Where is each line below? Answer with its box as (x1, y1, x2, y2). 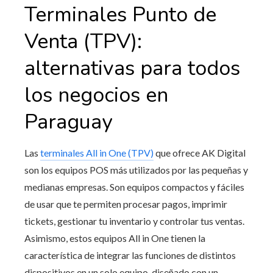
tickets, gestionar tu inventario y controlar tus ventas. (24, 215, 244, 227)
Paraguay (24, 108, 112, 136)
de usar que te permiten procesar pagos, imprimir (24, 198, 227, 210)
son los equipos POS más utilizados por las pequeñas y (24, 164, 248, 176)
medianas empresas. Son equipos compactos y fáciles (24, 181, 244, 193)
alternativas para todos (24, 54, 240, 83)
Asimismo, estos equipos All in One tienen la (24, 232, 205, 244)
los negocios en (24, 81, 168, 110)
